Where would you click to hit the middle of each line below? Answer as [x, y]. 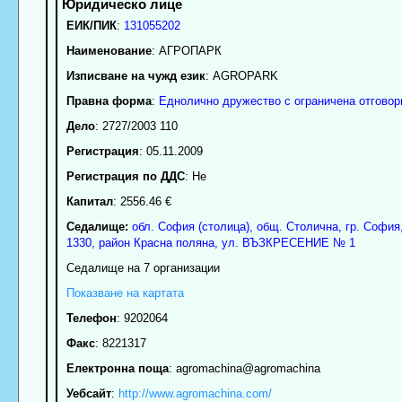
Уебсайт [88, 393]
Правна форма [109, 100]
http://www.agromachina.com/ [195, 393]
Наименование [109, 50]
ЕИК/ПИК [91, 25]
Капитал [89, 201]
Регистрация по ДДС [125, 176]
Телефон [91, 318]
